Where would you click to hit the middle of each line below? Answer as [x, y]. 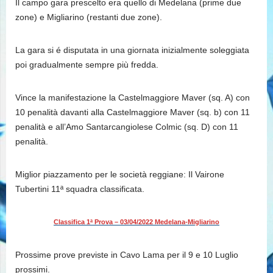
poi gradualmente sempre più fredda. [87, 65]
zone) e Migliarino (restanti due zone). [89, 17]
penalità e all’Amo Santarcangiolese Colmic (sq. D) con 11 [127, 127]
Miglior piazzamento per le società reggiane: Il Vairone [120, 175]
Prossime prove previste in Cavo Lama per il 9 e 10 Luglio [127, 255]
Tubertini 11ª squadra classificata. [80, 189]
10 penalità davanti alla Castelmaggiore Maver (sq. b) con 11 [133, 112]
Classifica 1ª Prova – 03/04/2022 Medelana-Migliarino [136, 222]
